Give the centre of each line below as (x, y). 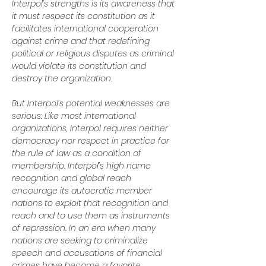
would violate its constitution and (80, 66)
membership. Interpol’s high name (83, 166)
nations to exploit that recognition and (91, 203)
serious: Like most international (75, 116)
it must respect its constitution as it (85, 16)
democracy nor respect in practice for (92, 141)
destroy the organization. (62, 78)
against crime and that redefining (82, 41)
